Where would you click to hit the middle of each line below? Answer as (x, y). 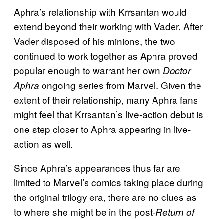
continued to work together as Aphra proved (106, 56)
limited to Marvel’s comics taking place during (109, 182)
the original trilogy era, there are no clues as (105, 197)
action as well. (43, 144)
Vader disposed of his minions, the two (94, 41)
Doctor (177, 71)
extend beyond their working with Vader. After (108, 26)
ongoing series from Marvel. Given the (121, 85)
